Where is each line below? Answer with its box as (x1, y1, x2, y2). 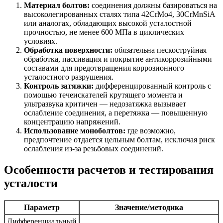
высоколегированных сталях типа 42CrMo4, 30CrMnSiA (24, 10, 215, 19)
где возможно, (125, 126, 176, 135)
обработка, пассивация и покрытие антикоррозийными (24, 55, 212, 64)
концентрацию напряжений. (24, 117, 120, 126)
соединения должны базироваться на (90, 1, 217, 10)
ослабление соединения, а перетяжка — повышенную (24, 109, 208, 117)
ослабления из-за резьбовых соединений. (24, 144, 163, 153)
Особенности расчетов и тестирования (4, 163, 214, 177)
